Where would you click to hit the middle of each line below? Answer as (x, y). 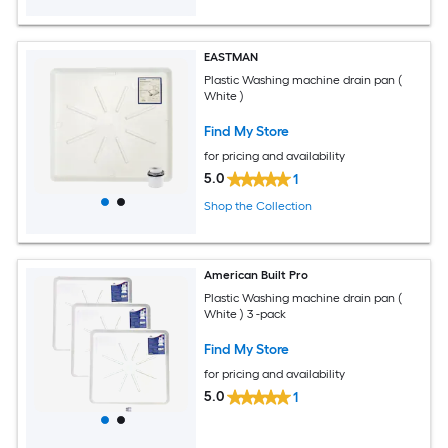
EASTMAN (231, 57)
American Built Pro (256, 275)
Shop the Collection (258, 206)
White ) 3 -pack (245, 313)
